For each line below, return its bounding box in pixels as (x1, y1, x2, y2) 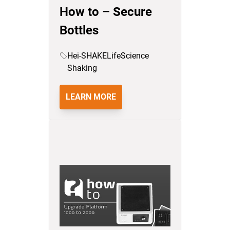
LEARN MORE (66, 92, 116, 102)
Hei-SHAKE (67, 51, 107, 61)
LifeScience (106, 51, 149, 61)
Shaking (67, 63, 97, 73)
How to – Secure (60, 5, 152, 19)
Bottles (60, 23, 99, 37)
